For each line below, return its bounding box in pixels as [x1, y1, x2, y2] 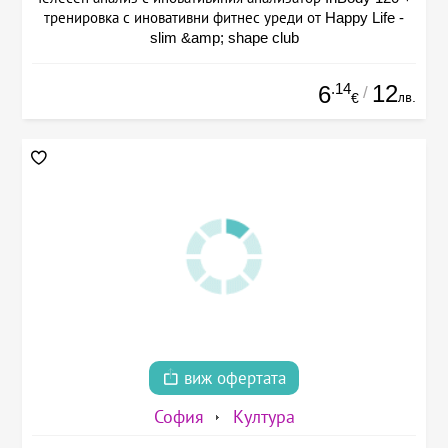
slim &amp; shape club [149, 28, 299, 46]
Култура [232, 407, 295, 428]
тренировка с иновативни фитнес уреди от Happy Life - [44, 8, 404, 26]
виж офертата [179, 369, 286, 389]
